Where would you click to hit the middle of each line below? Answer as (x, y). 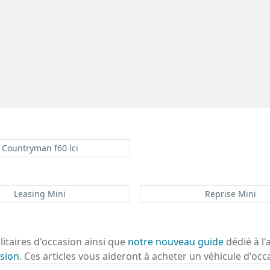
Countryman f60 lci (40, 148)
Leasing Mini (40, 193)
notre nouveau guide (176, 241)
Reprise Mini (230, 193)
